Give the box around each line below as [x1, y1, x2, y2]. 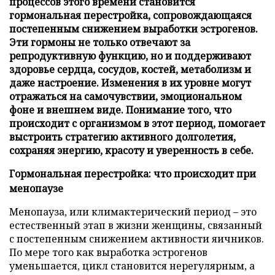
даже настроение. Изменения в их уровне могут [9, 76, 251, 90]
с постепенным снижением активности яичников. [9, 231, 264, 246]
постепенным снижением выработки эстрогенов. [9, 21, 258, 36]
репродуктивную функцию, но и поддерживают [9, 48, 251, 63]
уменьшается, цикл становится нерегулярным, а [9, 258, 255, 273]
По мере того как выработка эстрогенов [9, 245, 207, 259]
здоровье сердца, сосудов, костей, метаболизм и [9, 62, 251, 76]
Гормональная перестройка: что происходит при [9, 166, 256, 180]
